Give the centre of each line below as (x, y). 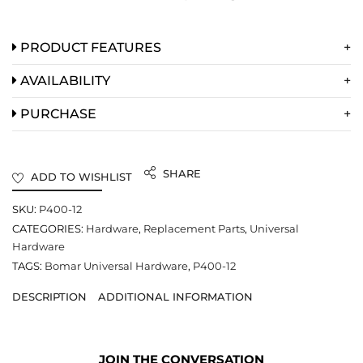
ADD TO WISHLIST (81, 176)
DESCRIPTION (49, 296)
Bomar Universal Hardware (116, 265)
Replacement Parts (194, 228)
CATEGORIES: (48, 228)
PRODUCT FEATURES (89, 47)
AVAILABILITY (64, 80)
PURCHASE (57, 113)
